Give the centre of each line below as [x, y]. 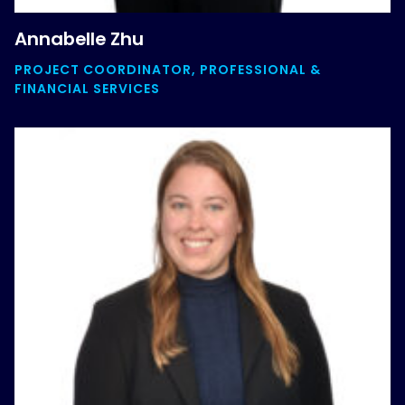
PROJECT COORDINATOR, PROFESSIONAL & [168, 69]
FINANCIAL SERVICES [87, 88]
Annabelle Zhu [79, 39]
